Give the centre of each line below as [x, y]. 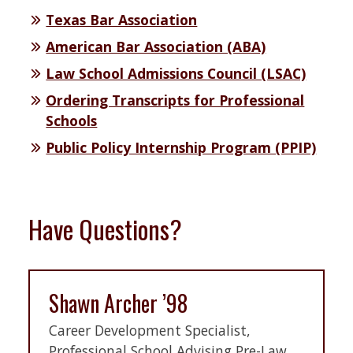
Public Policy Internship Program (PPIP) [181, 148]
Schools [72, 121]
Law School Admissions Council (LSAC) [176, 74]
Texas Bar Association [122, 20]
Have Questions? [105, 229]
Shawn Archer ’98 [118, 303]
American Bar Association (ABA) [156, 47]
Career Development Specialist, [150, 330]
